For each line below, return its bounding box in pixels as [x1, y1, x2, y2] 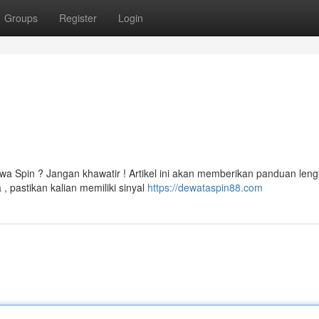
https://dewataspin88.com [147, 180, 263, 194]
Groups [4, 11, 38, 25]
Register [59, 11, 97, 25]
